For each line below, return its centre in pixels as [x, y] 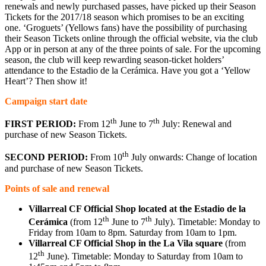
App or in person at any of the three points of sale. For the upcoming [133, 49]
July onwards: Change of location [193, 157]
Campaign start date [46, 101]
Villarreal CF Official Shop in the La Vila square [126, 243]
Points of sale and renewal [57, 188]
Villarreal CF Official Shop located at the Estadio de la [137, 208]
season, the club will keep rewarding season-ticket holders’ [114, 59]
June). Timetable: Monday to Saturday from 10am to [144, 256]
